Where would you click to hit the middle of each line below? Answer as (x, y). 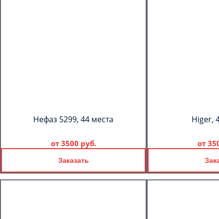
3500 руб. (78, 143)
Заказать (73, 160)
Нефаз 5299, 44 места (73, 119)
